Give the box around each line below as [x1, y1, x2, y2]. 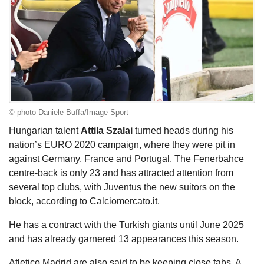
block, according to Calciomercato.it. [9, 196, 160, 207]
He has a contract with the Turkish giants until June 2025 [9, 220, 244, 230]
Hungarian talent [9, 126, 81, 136]
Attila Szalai [81, 126, 133, 136]
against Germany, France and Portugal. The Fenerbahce [9, 154, 244, 164]
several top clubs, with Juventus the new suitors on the [9, 182, 235, 193]
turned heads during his [133, 126, 233, 136]
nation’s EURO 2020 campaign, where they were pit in [9, 140, 235, 150]
